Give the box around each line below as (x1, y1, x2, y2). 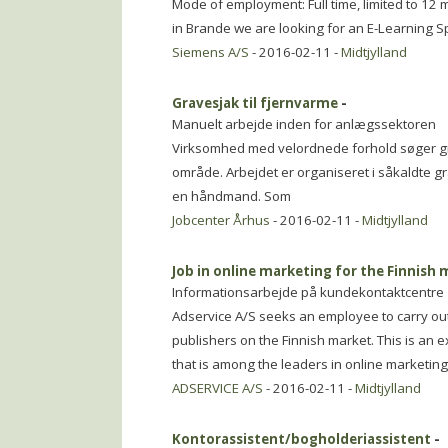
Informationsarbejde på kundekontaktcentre (172, 283, 444, 301)
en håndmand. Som (172, 187, 291, 205)
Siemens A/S (172, 43, 249, 61)
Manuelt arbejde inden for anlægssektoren (172, 115, 436, 133)
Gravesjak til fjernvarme (172, 94, 338, 112)
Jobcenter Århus (172, 211, 270, 229)
